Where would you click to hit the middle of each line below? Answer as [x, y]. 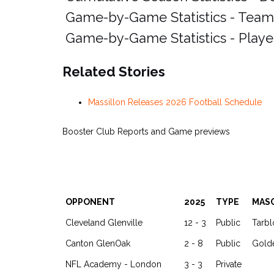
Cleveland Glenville [104, 223]
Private [229, 264]
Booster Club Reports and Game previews [146, 131]
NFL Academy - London [113, 264]
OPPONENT [90, 202]
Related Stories [114, 72]
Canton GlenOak [98, 243]
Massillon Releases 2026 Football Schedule [175, 102]
